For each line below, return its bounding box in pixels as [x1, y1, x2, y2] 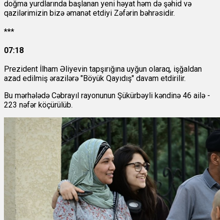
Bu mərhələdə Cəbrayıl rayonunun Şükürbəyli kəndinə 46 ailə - [4, 91, 210, 101]
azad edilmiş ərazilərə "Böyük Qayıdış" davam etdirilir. [4, 74, 186, 83]
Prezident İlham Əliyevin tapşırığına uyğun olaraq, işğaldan [4, 64, 202, 74]
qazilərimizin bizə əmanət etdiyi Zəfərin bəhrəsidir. [4, 8, 175, 18]
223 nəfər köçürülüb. [4, 100, 73, 110]
